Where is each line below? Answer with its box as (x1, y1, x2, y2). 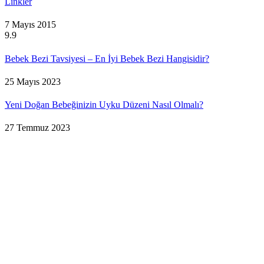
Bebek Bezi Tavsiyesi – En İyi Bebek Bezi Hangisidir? (5, 53, 209, 64)
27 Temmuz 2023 (5, 123, 70, 133)
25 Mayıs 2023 (5, 76, 61, 87)
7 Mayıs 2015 (5, 19, 56, 30)
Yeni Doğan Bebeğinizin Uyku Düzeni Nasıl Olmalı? (5, 100, 203, 110)
